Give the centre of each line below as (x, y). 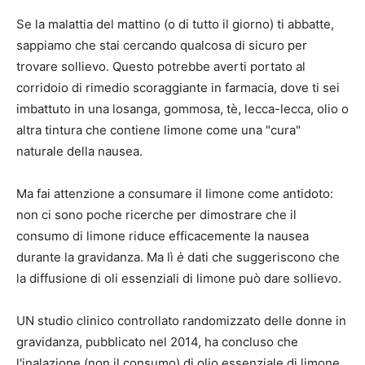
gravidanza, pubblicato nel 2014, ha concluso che (157, 342)
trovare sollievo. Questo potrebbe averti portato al (161, 67)
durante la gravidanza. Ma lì (97, 257)
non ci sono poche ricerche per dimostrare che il (156, 215)
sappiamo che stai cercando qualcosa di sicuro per (162, 46)
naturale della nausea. (79, 152)
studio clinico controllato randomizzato (149, 321)
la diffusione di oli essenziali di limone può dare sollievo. (179, 279)
